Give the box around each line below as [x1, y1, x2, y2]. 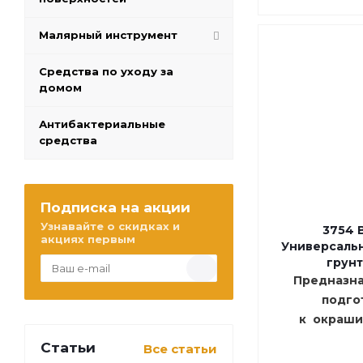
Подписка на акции [41, 199, 190, 216]
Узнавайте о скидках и [41, 220, 180, 233]
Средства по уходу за [39, 65, 173, 79]
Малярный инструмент [39, 28, 177, 42]
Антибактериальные [39, 117, 165, 131]
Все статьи [143, 341, 217, 357]
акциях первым [41, 233, 135, 246]
